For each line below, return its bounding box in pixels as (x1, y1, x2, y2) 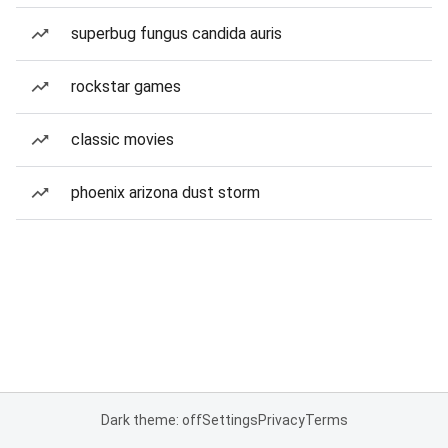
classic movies (71, 130, 174, 149)
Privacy (257, 412, 305, 428)
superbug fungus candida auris (71, 24, 282, 43)
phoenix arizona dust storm (71, 183, 260, 202)
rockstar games (71, 77, 181, 96)
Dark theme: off (100, 412, 202, 428)
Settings (201, 412, 258, 428)
